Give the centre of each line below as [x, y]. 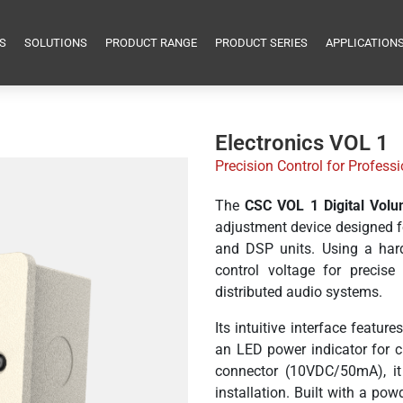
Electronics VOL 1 [302, 143]
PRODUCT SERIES [262, 43]
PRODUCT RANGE [152, 43]
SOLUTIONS [56, 43]
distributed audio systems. [299, 292]
